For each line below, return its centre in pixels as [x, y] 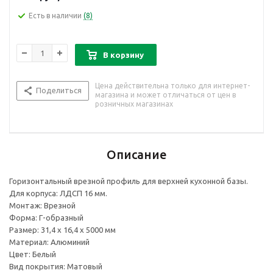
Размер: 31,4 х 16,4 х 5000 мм [62, 230]
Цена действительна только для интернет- [172, 86]
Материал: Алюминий [49, 242]
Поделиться [59, 90]
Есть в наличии [56, 16]
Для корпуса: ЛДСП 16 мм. [58, 193]
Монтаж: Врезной [42, 206]
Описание [136, 155]
